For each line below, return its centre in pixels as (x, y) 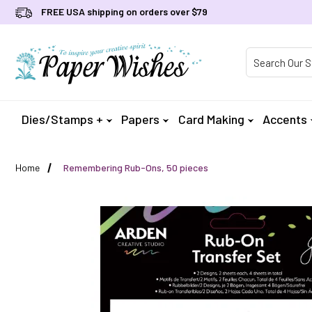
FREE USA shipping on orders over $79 (124, 11)
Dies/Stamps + (62, 119)
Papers (141, 119)
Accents (285, 119)
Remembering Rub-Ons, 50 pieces (135, 167)
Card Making (211, 119)
